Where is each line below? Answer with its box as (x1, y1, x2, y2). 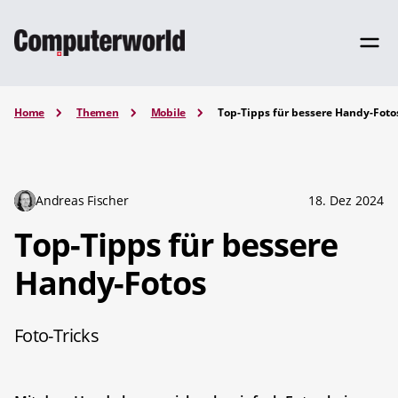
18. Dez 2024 (308, 191, 384, 209)
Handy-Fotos (14, 260, 207, 305)
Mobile (150, 105, 187, 120)
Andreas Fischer (36, 191, 129, 209)
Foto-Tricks (14, 322, 99, 347)
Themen (76, 105, 119, 120)
